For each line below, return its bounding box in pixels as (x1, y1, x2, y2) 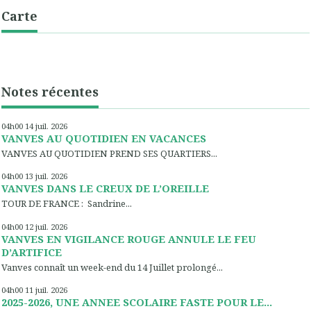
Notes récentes (1, 83, 99, 100)
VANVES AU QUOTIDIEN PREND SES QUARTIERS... (1, 147, 217, 160)
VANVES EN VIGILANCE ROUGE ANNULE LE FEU (1, 231, 256, 246)
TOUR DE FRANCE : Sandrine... (1, 197, 132, 210)
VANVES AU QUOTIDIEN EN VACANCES (1, 131, 206, 145)
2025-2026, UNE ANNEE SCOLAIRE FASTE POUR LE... (1, 294, 272, 309)
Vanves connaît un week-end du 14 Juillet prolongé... (1, 260, 223, 274)
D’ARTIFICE (1, 244, 62, 259)
